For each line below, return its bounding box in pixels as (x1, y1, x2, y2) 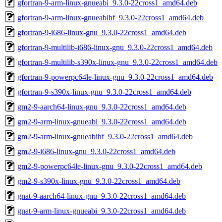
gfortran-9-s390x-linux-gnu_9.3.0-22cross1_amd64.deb (17, 87, 191, 96)
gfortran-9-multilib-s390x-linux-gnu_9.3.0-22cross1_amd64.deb (17, 57, 218, 66)
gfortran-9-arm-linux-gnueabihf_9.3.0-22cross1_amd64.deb (17, 13, 204, 22)
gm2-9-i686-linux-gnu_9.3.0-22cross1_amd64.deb (17, 147, 175, 156)
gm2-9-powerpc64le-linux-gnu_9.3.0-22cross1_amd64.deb (17, 162, 202, 170)
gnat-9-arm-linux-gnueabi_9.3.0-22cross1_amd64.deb (17, 206, 186, 215)
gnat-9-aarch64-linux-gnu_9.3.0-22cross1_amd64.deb (17, 191, 186, 200)
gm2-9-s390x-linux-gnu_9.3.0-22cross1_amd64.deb (17, 176, 180, 185)
